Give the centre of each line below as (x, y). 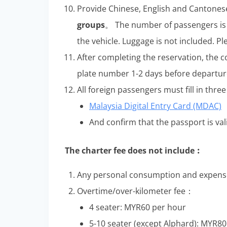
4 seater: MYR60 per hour (138, 207)
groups (91, 25)
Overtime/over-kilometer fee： (135, 191)
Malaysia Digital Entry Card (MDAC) (155, 106)
